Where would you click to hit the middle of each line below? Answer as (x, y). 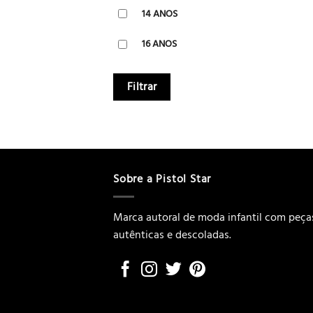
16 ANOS (159, 44)
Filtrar (142, 87)
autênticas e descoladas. (172, 234)
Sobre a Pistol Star (162, 179)
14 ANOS (160, 13)
